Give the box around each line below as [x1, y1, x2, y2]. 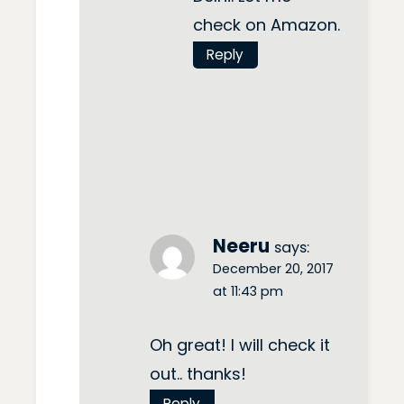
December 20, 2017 [213, 260, 334, 279]
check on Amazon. [193, 14, 340, 37]
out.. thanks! [150, 362, 246, 385]
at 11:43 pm [213, 282, 283, 301]
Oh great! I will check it [150, 333, 330, 356]
